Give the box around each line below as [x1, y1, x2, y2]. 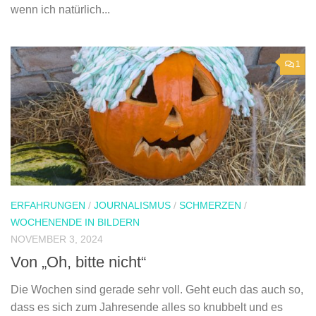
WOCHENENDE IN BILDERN [11, 217, 140, 229]
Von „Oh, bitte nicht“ [11, 253, 146, 272]
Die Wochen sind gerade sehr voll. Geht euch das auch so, [11, 284, 303, 296]
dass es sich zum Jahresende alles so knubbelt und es [11, 301, 283, 314]
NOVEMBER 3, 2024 [11, 233, 103, 245]
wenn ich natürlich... [11, 4, 110, 16]
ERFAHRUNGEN [11, 200, 85, 212]
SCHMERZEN [179, 200, 241, 212]
